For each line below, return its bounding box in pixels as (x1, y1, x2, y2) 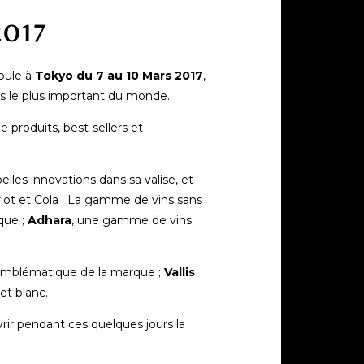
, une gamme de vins (71, 213, 192, 227)
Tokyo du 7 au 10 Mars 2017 (35, 68, 203, 83)
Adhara (28, 213, 71, 227)
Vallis (164, 265, 195, 279)
